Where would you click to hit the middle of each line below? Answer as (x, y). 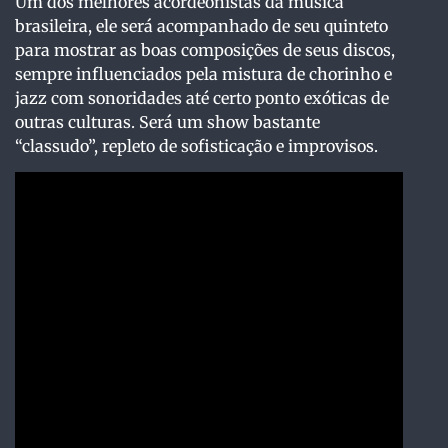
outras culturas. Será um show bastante (167, 122)
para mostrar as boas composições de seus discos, (205, 50)
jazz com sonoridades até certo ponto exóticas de (202, 98)
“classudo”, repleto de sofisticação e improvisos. (196, 146)
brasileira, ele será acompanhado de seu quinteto (201, 26)
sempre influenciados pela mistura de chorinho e (203, 74)
